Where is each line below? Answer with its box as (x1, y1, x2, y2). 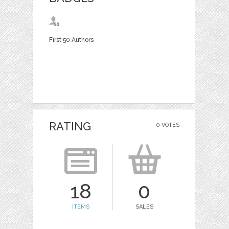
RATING (49, 120, 91, 133)
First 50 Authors (49, 36, 94, 43)
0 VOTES (155, 122, 179, 128)
